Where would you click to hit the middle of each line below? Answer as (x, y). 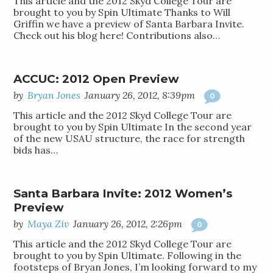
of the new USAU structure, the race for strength (129, 138)
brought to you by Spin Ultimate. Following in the (128, 255)
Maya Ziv (48, 224)
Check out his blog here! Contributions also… (117, 35)
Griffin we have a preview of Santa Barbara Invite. (129, 24)
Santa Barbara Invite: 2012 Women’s (123, 193)
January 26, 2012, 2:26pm (128, 224)
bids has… (36, 150)
